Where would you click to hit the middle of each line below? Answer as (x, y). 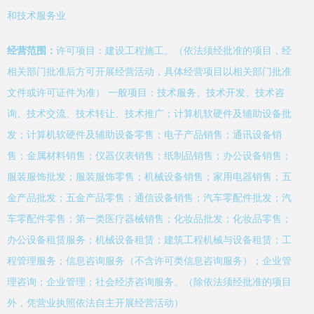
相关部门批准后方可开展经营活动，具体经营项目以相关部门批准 (149, 72)
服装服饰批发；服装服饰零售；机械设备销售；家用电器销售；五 (149, 177)
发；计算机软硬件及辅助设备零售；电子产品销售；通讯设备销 (144, 135)
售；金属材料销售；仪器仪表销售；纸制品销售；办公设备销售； (149, 156)
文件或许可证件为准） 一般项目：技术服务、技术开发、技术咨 (146, 93)
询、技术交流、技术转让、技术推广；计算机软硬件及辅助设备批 (149, 114)
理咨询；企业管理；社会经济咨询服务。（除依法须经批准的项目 (149, 282)
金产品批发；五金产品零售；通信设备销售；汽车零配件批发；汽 (149, 198)
